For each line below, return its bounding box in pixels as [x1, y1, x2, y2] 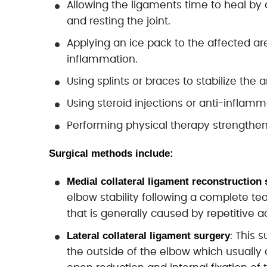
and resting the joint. [67, 16, 170, 26]
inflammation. [67, 54, 138, 64]
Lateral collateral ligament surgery [67, 230, 230, 241]
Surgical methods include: [49, 148, 173, 159]
